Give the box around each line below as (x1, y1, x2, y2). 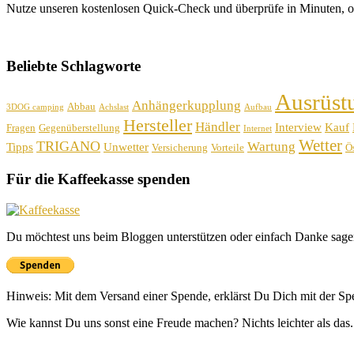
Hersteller (123, 115, 192, 136)
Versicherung (152, 141, 208, 154)
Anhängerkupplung (132, 98, 241, 114)
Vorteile (211, 141, 244, 154)
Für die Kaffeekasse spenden (6, 171, 190, 188)
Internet (243, 124, 272, 134)
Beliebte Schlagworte (6, 57, 141, 74)
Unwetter (104, 141, 149, 154)
